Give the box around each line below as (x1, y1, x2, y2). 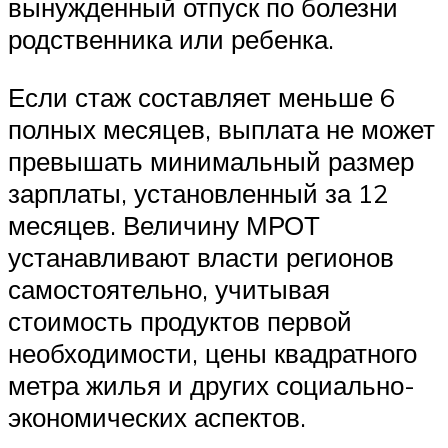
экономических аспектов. (8, 400, 306, 433)
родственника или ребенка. (8, 23, 334, 56)
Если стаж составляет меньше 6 (8, 80, 395, 113)
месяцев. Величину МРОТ (8, 208, 320, 241)
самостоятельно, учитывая (8, 272, 330, 305)
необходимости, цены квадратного (8, 336, 417, 369)
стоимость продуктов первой (8, 304, 352, 337)
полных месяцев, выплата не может (8, 112, 435, 145)
